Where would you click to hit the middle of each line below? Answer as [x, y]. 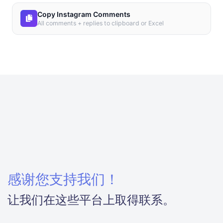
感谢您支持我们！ [63, 179]
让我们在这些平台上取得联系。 [91, 200]
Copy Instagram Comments [84, 14]
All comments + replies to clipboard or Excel [101, 23]
